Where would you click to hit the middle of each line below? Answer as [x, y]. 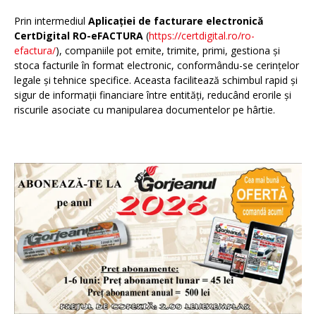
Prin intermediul [51, 21]
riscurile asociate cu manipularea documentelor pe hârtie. [145, 110]
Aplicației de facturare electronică [176, 21]
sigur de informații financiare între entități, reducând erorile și [153, 95]
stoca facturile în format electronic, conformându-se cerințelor [157, 66]
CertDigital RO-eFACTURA [79, 36]
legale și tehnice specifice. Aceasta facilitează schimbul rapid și [156, 80]
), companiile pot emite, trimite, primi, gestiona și [168, 51]
